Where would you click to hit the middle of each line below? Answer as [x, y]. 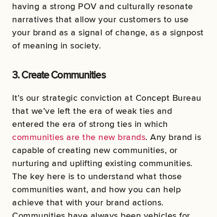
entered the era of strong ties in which [90, 124]
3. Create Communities [59, 75]
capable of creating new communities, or [95, 150]
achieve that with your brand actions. [88, 202]
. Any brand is [173, 137]
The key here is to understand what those [97, 176]
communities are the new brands [79, 137]
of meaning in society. [56, 46]
